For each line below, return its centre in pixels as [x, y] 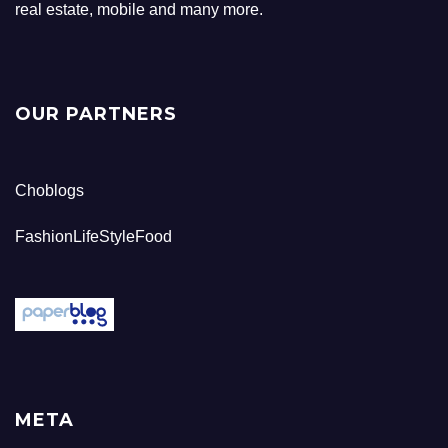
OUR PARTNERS [96, 113]
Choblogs [49, 190]
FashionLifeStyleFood [93, 236]
